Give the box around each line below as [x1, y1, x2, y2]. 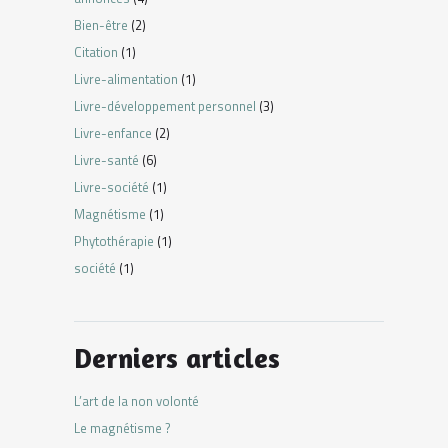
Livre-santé [74, 149, 139, 170]
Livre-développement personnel [74, 95, 256, 116]
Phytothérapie [74, 230, 154, 251]
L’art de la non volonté [74, 390, 199, 411]
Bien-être [74, 14, 128, 35]
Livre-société [74, 176, 149, 197]
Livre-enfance [74, 122, 152, 143]
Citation [74, 41, 118, 62]
